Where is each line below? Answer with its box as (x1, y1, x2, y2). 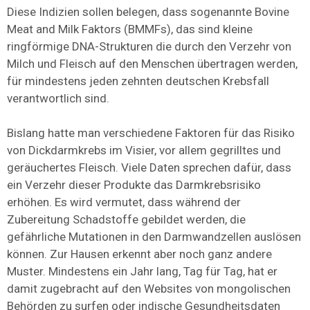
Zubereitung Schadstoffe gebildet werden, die (7, 212, 246, 227)
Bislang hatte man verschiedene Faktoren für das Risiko (7, 126, 295, 140)
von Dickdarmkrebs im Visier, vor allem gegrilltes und (7, 143, 281, 158)
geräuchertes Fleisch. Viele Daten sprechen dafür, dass (7, 161, 291, 175)
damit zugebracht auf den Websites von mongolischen (7, 282, 291, 296)
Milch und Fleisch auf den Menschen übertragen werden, (7, 57, 298, 71)
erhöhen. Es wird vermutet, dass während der (7, 195, 241, 210)
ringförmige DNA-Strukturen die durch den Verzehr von (7, 39, 291, 54)
